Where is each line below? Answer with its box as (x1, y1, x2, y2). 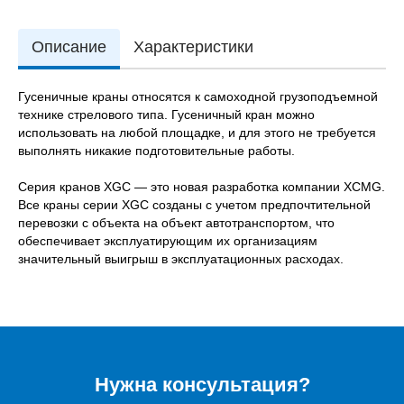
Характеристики (133, 37, 253, 56)
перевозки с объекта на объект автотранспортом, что (18, 215, 335, 230)
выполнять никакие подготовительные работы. (18, 142, 295, 158)
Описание (32, 37, 106, 56)
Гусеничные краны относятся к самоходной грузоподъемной (18, 88, 378, 104)
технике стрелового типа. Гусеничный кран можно (18, 106, 315, 122)
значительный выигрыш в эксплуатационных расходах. (18, 251, 344, 266)
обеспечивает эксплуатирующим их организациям (18, 233, 317, 248)
